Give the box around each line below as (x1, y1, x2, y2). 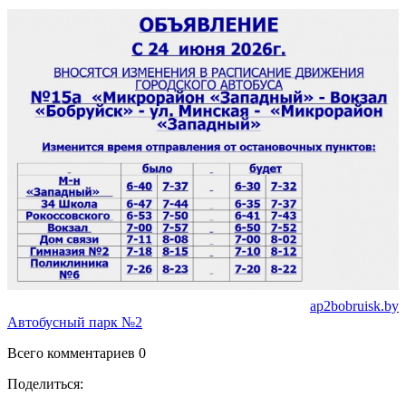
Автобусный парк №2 (7, 314, 142, 331)
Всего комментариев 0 (7, 345, 146, 362)
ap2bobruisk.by (310, 298, 399, 314)
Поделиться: (7, 376, 83, 392)
